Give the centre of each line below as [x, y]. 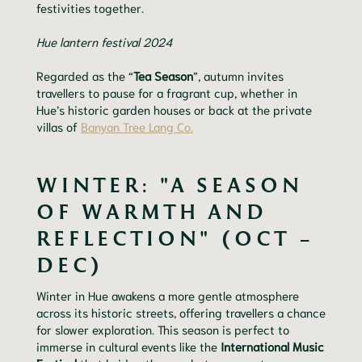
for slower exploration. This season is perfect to [163, 329]
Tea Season [163, 76]
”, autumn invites [238, 76]
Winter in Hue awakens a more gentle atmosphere [168, 295]
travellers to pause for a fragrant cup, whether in [167, 93]
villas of [59, 126]
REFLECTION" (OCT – [176, 238]
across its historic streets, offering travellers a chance [181, 312]
